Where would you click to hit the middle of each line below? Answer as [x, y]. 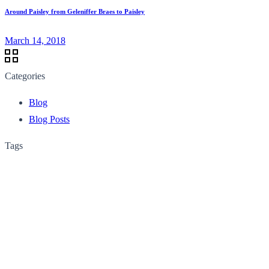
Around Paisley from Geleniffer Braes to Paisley [75, 11]
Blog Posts [49, 119]
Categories [25, 76]
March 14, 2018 [35, 40]
